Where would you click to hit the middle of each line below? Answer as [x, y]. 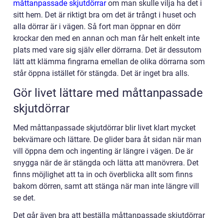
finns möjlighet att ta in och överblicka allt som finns [103, 174]
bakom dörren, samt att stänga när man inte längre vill [106, 186]
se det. [25, 198]
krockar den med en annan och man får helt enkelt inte [106, 38]
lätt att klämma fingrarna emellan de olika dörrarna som [109, 61]
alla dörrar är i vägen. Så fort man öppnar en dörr [97, 26]
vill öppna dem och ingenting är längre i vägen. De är [103, 151]
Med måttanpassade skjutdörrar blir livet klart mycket [104, 127]
